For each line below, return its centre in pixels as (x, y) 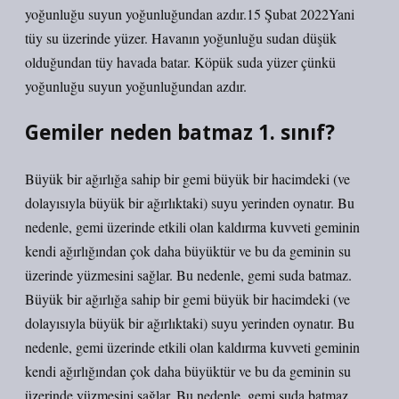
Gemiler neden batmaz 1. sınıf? (180, 132)
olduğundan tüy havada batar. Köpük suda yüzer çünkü (180, 62)
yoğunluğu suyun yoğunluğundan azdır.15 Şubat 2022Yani (190, 14)
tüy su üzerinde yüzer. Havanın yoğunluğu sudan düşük (181, 38)
